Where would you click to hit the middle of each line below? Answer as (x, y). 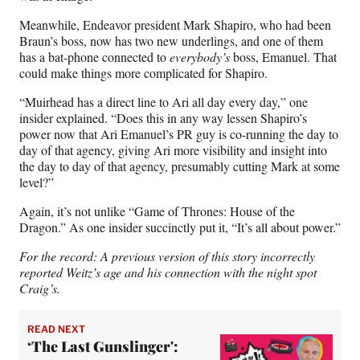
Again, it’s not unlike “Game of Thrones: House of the (157, 211)
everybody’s (200, 57)
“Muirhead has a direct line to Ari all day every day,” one (164, 102)
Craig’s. (40, 288)
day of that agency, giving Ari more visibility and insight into (173, 150)
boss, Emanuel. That (283, 57)
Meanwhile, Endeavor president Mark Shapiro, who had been (175, 25)
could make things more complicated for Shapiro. (143, 73)
